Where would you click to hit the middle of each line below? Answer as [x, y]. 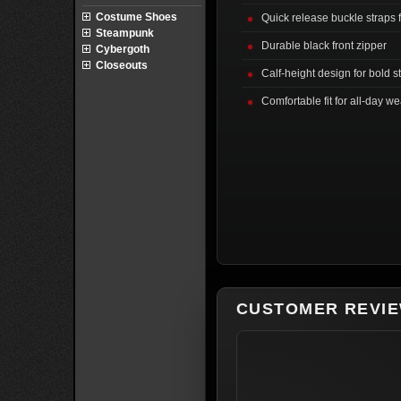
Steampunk [125, 33]
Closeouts [122, 65]
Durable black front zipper [324, 45]
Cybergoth [123, 49]
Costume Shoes [137, 17]
